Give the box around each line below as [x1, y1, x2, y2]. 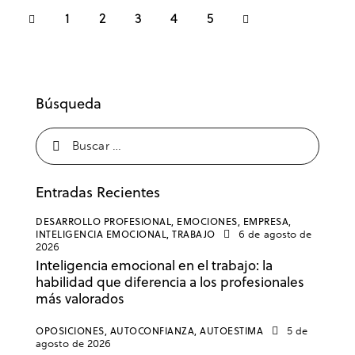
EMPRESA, [242, 214, 292, 228]
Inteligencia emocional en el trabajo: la [36, 255, 273, 275]
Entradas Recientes [36, 181, 160, 202]
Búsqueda [36, 93, 101, 113]
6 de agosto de [239, 227, 312, 240]
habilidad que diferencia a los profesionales [36, 272, 304, 292]
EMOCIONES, [177, 214, 243, 228]
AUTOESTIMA [200, 324, 263, 338]
